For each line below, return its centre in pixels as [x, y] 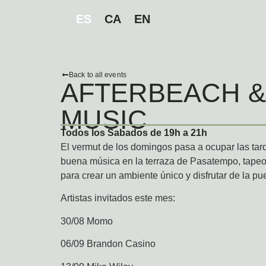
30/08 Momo [87, 221]
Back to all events [98, 75]
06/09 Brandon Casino [108, 244]
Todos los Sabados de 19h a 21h [134, 133]
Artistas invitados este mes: [118, 198]
